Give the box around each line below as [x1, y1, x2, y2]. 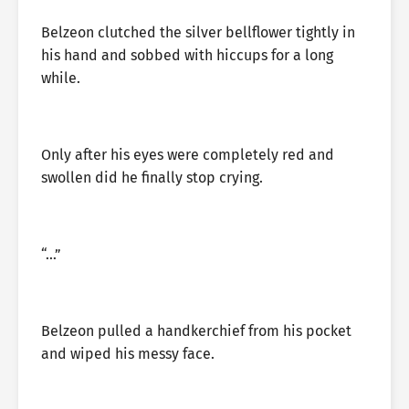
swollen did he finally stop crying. [41, 169, 263, 186]
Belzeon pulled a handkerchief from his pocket [41, 322, 351, 340]
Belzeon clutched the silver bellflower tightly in [41, 24, 355, 41]
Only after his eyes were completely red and [41, 146, 334, 163]
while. [41, 69, 80, 87]
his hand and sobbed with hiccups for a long [41, 47, 333, 64]
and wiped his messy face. [41, 345, 215, 362]
